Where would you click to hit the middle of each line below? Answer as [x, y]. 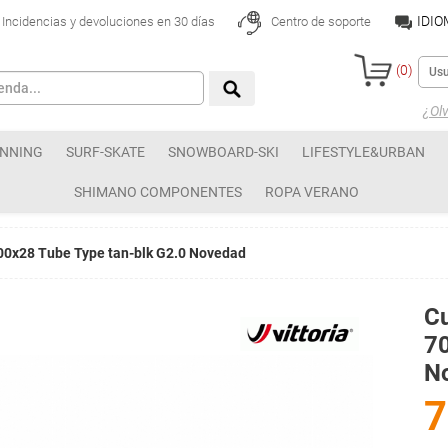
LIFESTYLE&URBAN [363, 152]
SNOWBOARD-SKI [223, 152]
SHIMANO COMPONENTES [158, 192]
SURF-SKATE [105, 152]
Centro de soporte [319, 22]
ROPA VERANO [312, 192]
